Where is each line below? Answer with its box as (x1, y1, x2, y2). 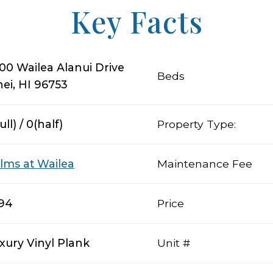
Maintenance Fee (157, 157, 252, 170)
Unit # (157, 236, 190, 249)
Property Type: (157, 118, 236, 130)
